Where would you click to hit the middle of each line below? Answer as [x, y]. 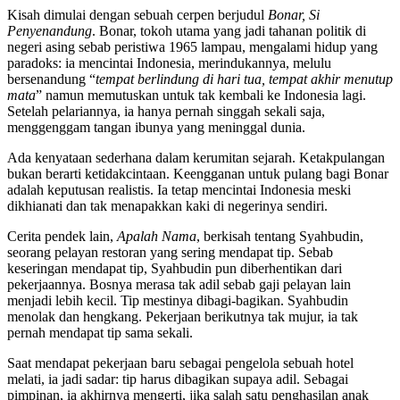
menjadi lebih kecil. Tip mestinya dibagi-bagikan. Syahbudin [178, 300]
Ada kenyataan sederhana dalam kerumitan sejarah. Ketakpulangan [196, 157]
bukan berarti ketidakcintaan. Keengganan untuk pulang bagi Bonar [198, 173]
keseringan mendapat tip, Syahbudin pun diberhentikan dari [175, 268]
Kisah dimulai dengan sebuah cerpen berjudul [137, 14]
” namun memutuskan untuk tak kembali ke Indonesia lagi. [201, 95]
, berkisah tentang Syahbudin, [280, 236]
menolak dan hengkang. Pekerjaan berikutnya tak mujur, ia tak [183, 316]
